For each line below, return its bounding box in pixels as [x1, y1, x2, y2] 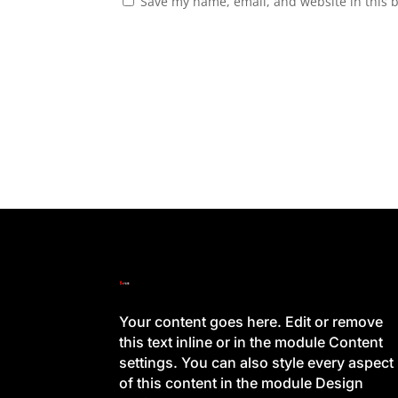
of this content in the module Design [119, 373, 364, 392]
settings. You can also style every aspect [119, 353, 394, 371]
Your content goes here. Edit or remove [119, 312, 384, 330]
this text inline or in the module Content [119, 332, 384, 351]
